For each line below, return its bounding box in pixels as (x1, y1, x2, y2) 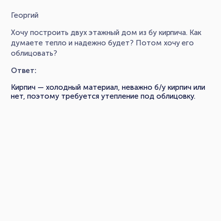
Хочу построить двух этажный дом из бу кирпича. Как (11, 28, 202, 37)
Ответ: (11, 66, 37, 75)
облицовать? (11, 48, 58, 58)
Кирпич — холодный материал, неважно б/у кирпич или (11, 82, 206, 92)
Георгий (11, 10, 39, 20)
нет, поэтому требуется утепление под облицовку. (11, 91, 196, 101)
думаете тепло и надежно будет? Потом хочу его (11, 38, 194, 47)
